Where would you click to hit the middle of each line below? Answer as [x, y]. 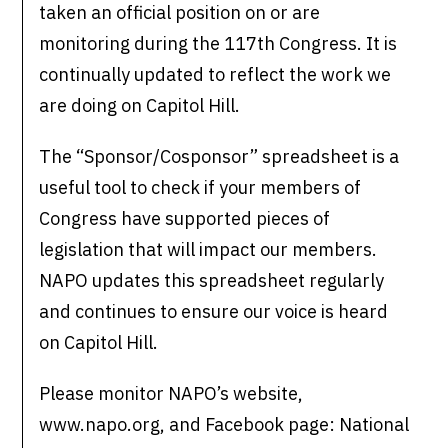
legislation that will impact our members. [208, 250]
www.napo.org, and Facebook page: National [224, 425]
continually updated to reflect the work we [215, 75]
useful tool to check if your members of [200, 188]
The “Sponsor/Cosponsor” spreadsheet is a [219, 157]
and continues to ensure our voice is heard [214, 312]
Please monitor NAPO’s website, [171, 394]
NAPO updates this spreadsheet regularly [212, 281]
